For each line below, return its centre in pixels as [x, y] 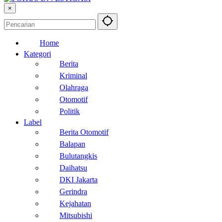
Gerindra [73, 191]
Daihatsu [73, 167]
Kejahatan [75, 203]
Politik [70, 111]
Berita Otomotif [84, 132]
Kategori [37, 54]
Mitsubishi [76, 215]
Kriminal [73, 75]
